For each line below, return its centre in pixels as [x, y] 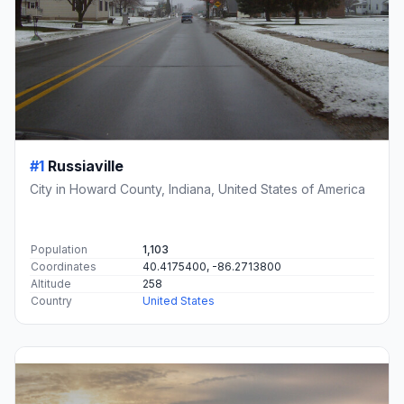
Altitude [51, 284]
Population [59, 250]
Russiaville [86, 166]
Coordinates [64, 267]
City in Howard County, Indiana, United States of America [197, 189]
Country [51, 301]
